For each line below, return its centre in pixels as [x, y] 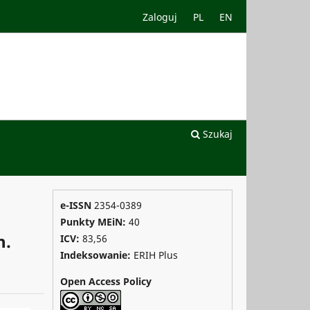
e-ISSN [76, 205]
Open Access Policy [106, 281]
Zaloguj [160, 17]
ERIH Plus [156, 255]
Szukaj [216, 134]
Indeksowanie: [97, 255]
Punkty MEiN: [94, 222]
